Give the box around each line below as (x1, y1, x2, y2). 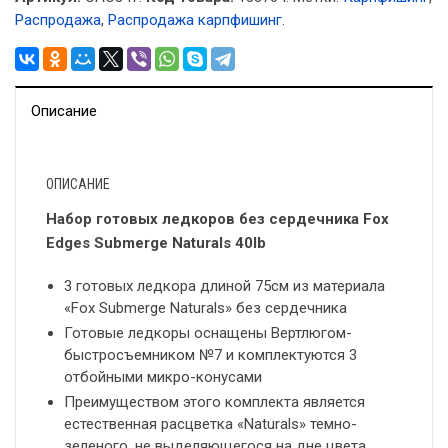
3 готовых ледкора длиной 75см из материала (64, 277, 385, 296)
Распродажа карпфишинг (108, 11, 282, 30)
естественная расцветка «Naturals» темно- (64, 415, 357, 434)
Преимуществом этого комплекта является (64, 393, 365, 412)
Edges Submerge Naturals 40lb (46, 234, 266, 253)
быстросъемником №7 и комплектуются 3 (64, 346, 357, 365)
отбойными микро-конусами (64, 368, 262, 387)
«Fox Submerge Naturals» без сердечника (64, 299, 347, 318)
